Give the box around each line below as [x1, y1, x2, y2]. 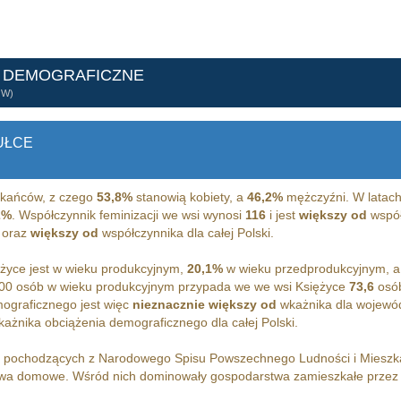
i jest [265, 208, 299, 222]
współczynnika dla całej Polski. [98, 226, 274, 240]
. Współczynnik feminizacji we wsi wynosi [11, 208, 245, 222]
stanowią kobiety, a [132, 190, 247, 204]
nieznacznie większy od [132, 297, 277, 311]
